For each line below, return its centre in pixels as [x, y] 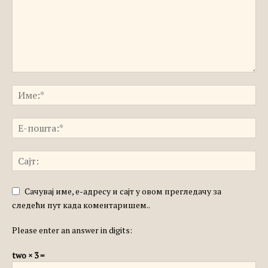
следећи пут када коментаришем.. [81, 205]
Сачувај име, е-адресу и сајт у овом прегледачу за [123, 191]
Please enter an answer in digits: [72, 230]
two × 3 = [28, 255]
